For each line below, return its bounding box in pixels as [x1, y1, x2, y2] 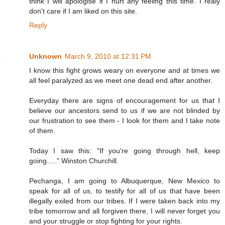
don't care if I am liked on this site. [29, 7, 137, 16]
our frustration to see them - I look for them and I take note [29, 117, 220, 125]
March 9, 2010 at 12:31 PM [65, 52, 151, 61]
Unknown [29, 52, 62, 61]
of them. [29, 127, 55, 135]
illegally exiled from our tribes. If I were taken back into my [29, 197, 220, 205]
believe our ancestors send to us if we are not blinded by [29, 106, 220, 115]
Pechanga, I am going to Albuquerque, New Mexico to [29, 177, 220, 185]
